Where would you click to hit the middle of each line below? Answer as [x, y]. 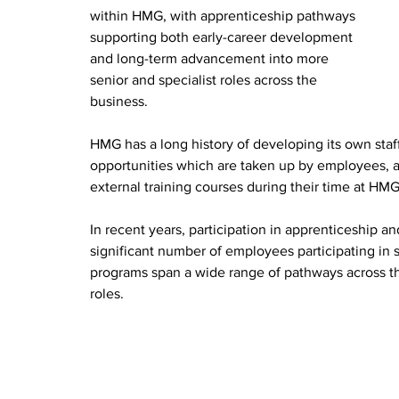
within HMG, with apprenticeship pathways [225, 16]
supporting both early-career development [224, 37]
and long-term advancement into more [212, 59]
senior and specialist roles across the [206, 80]
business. [119, 102]
